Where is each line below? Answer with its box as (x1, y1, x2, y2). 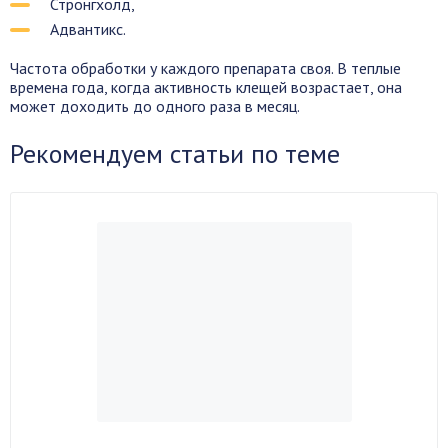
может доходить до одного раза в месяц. (10, 96, 300, 116)
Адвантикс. (50, 19, 126, 39)
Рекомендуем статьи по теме (10, 137, 340, 170)
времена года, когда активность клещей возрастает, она (10, 77, 402, 97)
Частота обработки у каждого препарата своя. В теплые (10, 58, 401, 78)
